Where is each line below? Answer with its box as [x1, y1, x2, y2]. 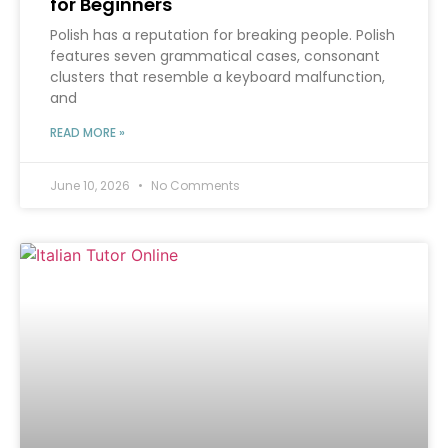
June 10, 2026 [50, 177, 133, 195]
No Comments [148, 177, 240, 195]
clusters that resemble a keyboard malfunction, [50, 67, 385, 88]
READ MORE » [50, 124, 125, 142]
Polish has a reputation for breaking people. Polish [50, 25, 395, 46]
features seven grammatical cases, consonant [50, 46, 380, 67]
